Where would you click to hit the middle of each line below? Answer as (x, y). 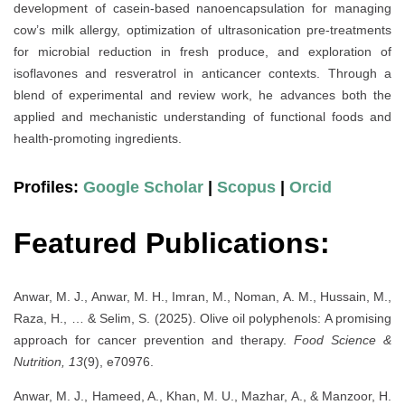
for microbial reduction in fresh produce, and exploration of (202, 52)
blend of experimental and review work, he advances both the (202, 95)
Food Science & (343, 340)
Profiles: (46, 187)
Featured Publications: (172, 243)
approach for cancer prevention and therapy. (154, 340)
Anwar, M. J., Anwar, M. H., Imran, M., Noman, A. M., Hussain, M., (202, 297)
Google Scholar (141, 187)
